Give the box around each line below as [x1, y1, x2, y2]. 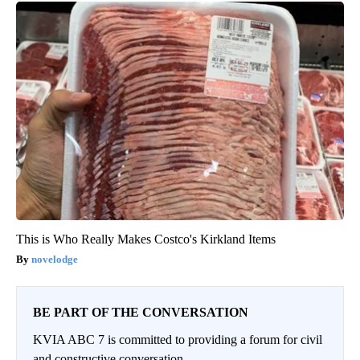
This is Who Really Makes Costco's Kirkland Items [16, 231, 276, 246]
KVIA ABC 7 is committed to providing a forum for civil [33, 332, 322, 346]
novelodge [31, 252, 78, 265]
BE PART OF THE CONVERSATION [33, 305, 248, 319]
